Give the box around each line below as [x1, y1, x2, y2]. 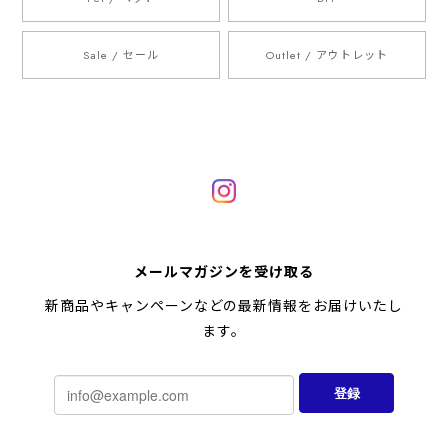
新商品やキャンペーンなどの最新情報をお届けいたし [44, 296, 404, 317]
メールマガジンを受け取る [134, 262, 314, 283]
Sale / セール [83, 46, 159, 63]
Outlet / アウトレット [266, 46, 388, 63]
